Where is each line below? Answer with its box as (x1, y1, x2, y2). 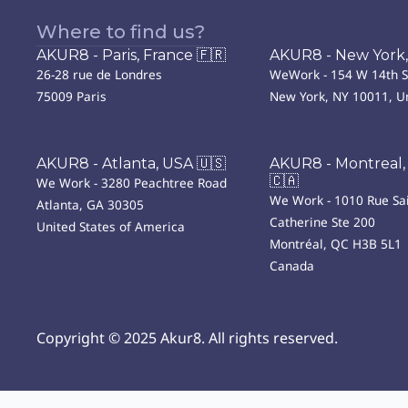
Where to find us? (36, 21, 205, 43)
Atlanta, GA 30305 (36, 196, 144, 213)
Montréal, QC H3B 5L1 (270, 235, 402, 252)
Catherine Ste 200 (270, 213, 375, 230)
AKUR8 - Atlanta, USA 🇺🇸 (36, 155, 226, 172)
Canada (270, 257, 314, 274)
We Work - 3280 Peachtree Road (36, 174, 227, 191)
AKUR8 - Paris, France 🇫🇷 (36, 46, 226, 64)
